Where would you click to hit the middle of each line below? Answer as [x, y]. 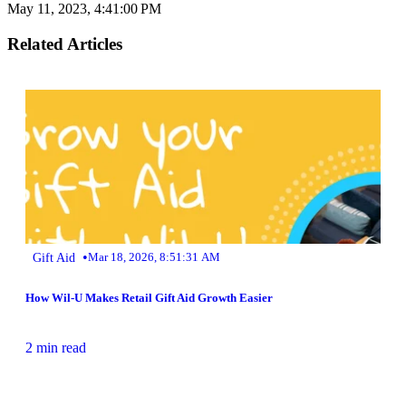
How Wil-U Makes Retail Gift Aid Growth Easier [149, 297]
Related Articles [65, 44]
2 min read [56, 348]
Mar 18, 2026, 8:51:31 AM [154, 256]
